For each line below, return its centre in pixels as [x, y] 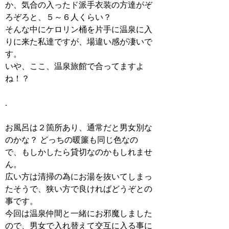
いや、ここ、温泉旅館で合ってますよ [75, 66]
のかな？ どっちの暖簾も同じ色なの [72, 140]
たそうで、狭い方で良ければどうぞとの [79, 189]
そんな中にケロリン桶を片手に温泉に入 [79, 29]
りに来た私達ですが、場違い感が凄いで [79, 41]
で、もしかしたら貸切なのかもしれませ [79, 152]
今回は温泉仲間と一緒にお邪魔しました [79, 213]
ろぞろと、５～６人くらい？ [59, 17]
